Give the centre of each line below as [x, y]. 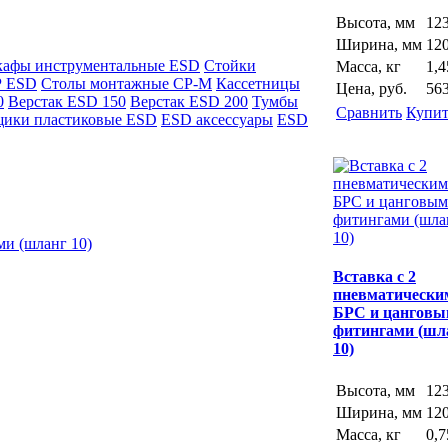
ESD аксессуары [217, 119]
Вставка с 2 [374, 277]
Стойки [230, 65]
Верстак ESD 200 [189, 101]
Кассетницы [258, 83]
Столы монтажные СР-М [126, 83]
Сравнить [369, 113]
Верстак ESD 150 [67, 101]
